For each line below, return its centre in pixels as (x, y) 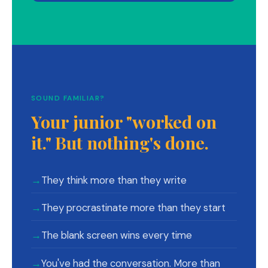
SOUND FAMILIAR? (68, 98)
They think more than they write (114, 180)
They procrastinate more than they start (133, 208)
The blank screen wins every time (117, 235)
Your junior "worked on (124, 121)
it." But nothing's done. (120, 142)
